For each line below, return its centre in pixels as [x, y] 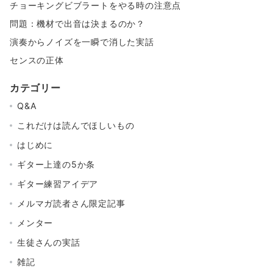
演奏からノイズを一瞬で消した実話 [82, 42]
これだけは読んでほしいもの [76, 126]
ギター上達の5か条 [56, 165]
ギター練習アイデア [58, 184]
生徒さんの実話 [49, 243]
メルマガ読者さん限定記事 [71, 204]
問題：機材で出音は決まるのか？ [77, 24]
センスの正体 [37, 60]
